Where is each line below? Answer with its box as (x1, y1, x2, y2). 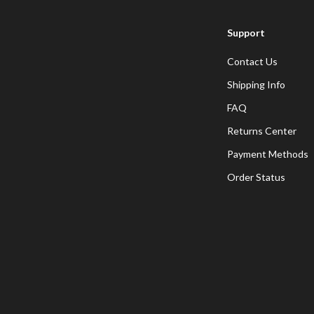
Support (227, 27, 265, 39)
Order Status (227, 171, 285, 183)
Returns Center (227, 125, 296, 137)
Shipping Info (227, 78, 285, 90)
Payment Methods (227, 148, 308, 160)
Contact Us (227, 55, 278, 67)
